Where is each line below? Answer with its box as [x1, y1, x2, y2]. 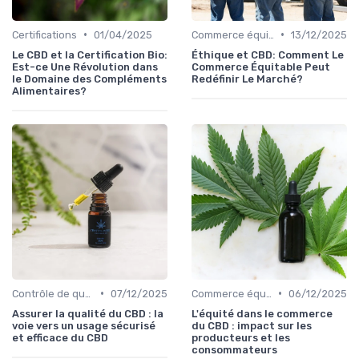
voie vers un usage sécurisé [12, 319, 155, 332]
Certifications [12, 28, 77, 41]
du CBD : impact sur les [192, 319, 312, 332]
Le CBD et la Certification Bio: [12, 48, 167, 61]
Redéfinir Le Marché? [192, 72, 303, 85]
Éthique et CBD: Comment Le [192, 48, 344, 61]
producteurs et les [192, 331, 290, 344]
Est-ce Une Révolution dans [12, 60, 158, 73]
